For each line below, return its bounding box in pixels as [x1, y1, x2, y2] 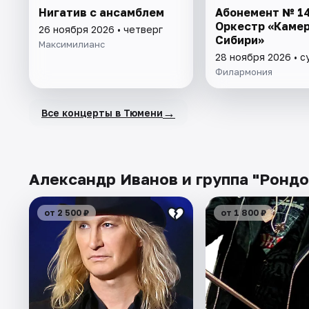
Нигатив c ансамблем [39, 6, 164, 20]
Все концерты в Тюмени [41, 106, 163, 119]
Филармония [215, 66, 272, 78]
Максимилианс [39, 39, 105, 50]
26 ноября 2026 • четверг [39, 23, 163, 36]
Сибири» [215, 33, 264, 48]
